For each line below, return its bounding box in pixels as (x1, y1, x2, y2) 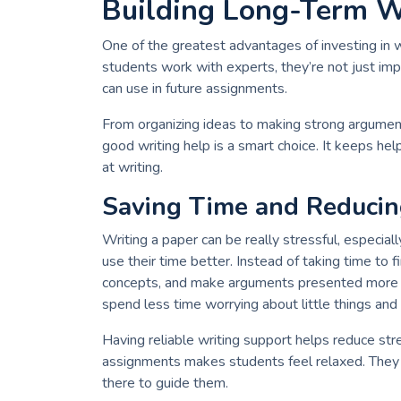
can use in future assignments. (102, 79, 287, 99)
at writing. (102, 158, 163, 178)
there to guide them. (102, 373, 228, 394)
